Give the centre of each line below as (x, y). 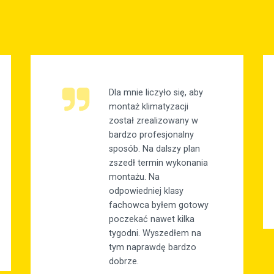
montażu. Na (134, 177)
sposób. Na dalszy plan (154, 149)
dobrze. (124, 262)
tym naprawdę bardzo (153, 248)
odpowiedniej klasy (146, 191)
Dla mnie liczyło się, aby (156, 93)
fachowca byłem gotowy (159, 206)
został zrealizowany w (154, 121)
